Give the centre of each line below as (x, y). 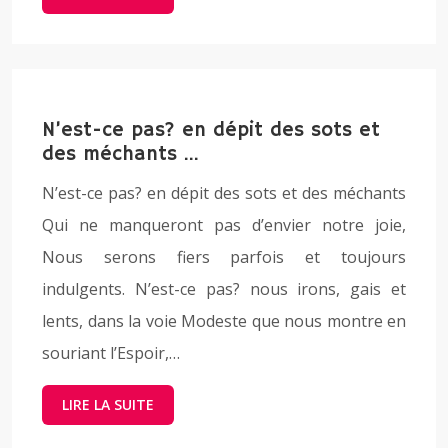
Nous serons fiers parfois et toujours (224, 257)
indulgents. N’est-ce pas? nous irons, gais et (224, 289)
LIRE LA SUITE (108, 404)
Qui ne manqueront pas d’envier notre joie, (224, 225)
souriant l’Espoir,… (111, 353)
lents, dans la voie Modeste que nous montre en (224, 321)
